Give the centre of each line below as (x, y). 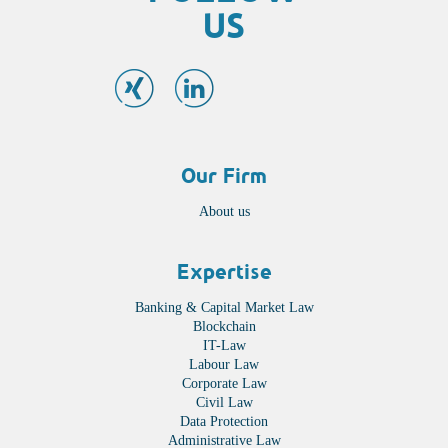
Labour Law (224, 365)
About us (224, 212)
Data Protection (224, 422)
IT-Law (224, 346)
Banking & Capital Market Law (224, 308)
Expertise (224, 272)
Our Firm (224, 176)
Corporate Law (224, 384)
